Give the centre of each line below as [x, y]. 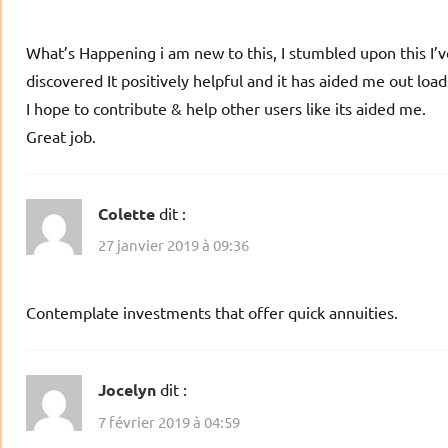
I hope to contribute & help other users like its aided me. [226, 107]
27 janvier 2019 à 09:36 [173, 245]
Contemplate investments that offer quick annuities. [212, 312]
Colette [126, 213]
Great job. [61, 135]
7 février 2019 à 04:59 [169, 421]
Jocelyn [127, 390]
